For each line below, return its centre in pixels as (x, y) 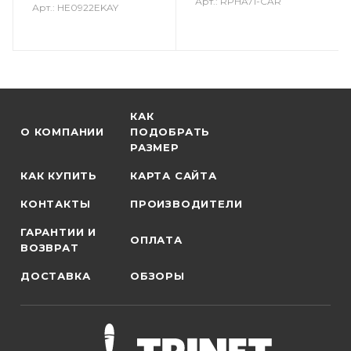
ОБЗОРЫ (157, 276)
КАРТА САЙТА (174, 175)
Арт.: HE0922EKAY (75, 8)
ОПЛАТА (156, 240)
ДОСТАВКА (56, 276)
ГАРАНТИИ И (59, 232)
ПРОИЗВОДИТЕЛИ (186, 204)
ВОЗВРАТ (50, 248)
